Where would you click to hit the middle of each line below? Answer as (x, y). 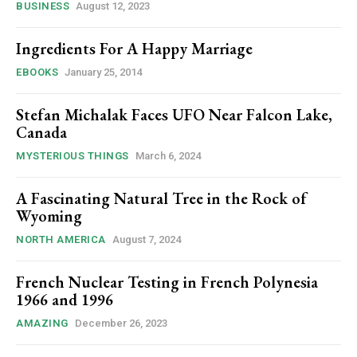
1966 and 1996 (65, 300)
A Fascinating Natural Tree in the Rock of (161, 199)
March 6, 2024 (168, 156)
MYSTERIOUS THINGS (73, 156)
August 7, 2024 (146, 240)
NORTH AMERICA (61, 240)
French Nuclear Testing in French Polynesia (167, 282)
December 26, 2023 (121, 324)
